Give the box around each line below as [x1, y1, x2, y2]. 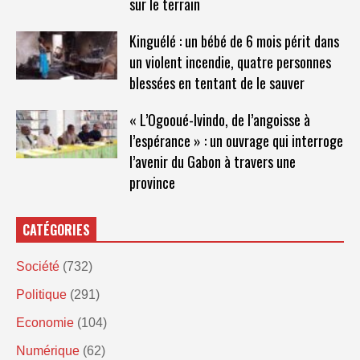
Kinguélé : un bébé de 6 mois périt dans [129, 30, 339, 51]
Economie [16, 315, 74, 329]
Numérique [16, 343, 80, 358]
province [129, 171, 175, 193]
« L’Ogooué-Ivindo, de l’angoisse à [129, 108, 310, 130]
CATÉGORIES [22, 219, 90, 239]
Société [16, 259, 59, 273]
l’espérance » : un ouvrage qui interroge [129, 129, 343, 151]
